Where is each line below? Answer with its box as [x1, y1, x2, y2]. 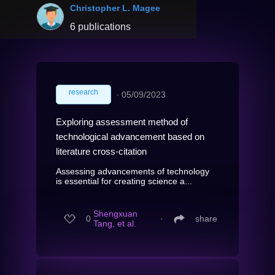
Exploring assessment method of [56, 116, 188, 127]
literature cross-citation [56, 145, 147, 157]
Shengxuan [93, 209, 137, 219]
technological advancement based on [56, 131, 204, 142]
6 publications [70, 21, 131, 32]
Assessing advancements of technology [56, 166, 209, 176]
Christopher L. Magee [70, 2, 160, 13]
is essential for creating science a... [56, 176, 192, 186]
